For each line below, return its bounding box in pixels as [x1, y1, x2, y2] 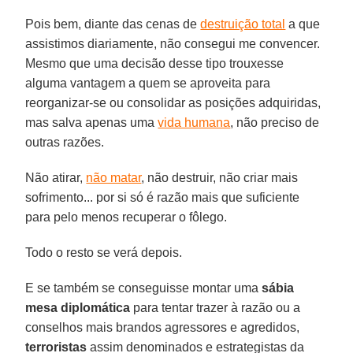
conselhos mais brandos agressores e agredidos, [25, 320, 300, 334]
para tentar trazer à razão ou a [130, 300, 301, 314]
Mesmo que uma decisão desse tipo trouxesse [25, 56, 284, 70]
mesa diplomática [25, 300, 131, 314]
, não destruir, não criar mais [141, 170, 299, 184]
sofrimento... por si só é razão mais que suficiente [25, 190, 300, 204]
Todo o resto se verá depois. [25, 245, 183, 259]
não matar [86, 170, 142, 184]
